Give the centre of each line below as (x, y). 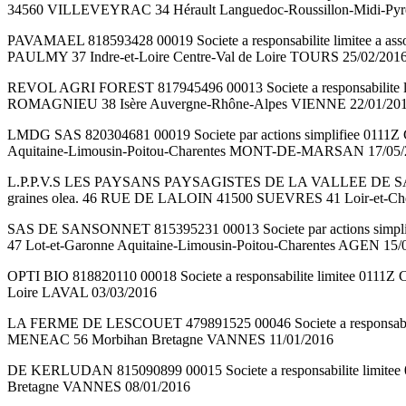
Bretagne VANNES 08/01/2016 (99, 387)
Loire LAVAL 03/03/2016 (82, 293)
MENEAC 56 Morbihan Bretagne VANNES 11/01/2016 (170, 340)
